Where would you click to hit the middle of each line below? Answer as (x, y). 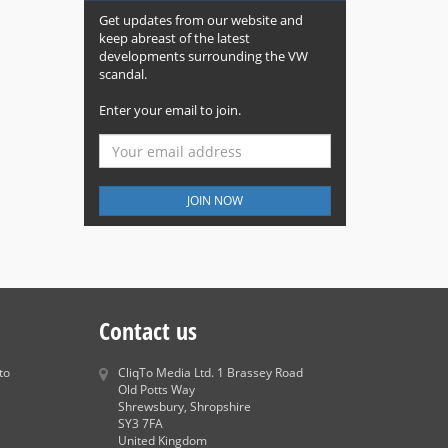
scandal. (122, 74)
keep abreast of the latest (174, 38)
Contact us (147, 330)
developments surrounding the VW (203, 56)
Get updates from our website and (200, 20)
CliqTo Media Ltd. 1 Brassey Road (210, 372)
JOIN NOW (214, 200)
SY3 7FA (140, 423)
